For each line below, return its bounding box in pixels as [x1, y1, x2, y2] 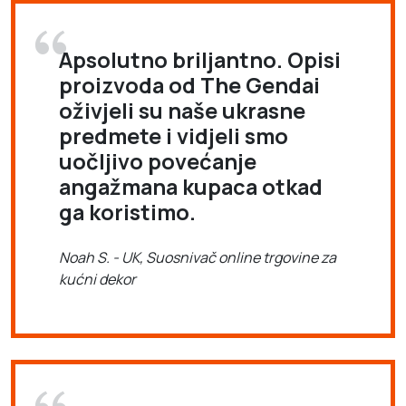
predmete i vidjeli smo [59, 121, 288, 150]
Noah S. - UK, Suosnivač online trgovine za [59, 246, 336, 267]
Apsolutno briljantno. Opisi [59, 44, 341, 74]
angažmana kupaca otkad [59, 171, 323, 201]
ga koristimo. [59, 197, 196, 227]
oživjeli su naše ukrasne [59, 95, 305, 125]
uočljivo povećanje [59, 146, 256, 176]
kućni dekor [59, 268, 136, 289]
